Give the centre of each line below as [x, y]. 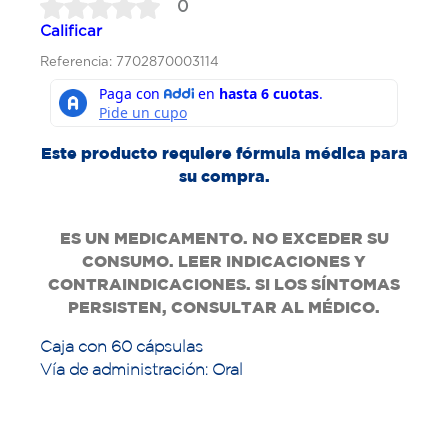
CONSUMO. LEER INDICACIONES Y [224, 260]
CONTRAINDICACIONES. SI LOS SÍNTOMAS [224, 283]
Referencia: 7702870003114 [129, 61]
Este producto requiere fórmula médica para [224, 152]
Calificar [71, 30]
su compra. [224, 175]
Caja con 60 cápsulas [123, 345]
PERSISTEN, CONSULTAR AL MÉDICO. [224, 306]
